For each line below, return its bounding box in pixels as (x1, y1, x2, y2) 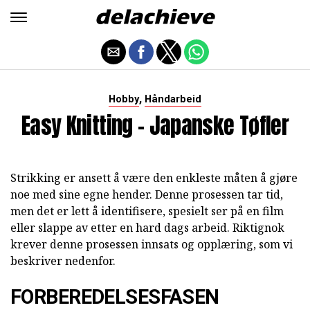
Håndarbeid (145, 93, 201, 105)
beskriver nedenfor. (10, 253, 116, 268)
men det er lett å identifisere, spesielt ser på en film (10, 203, 284, 219)
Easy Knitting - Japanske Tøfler (21, 109, 289, 143)
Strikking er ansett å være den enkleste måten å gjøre (10, 170, 298, 185)
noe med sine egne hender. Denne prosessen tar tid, (10, 187, 283, 202)
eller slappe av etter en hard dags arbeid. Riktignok (10, 220, 284, 235)
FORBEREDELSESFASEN (10, 285, 219, 309)
